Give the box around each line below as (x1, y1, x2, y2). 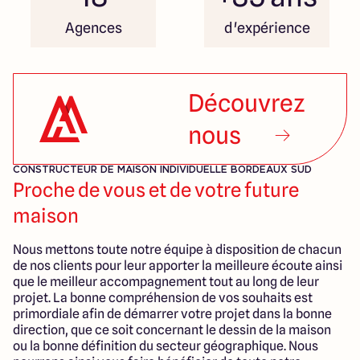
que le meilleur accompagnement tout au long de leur (13, 274, 319, 290)
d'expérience (223, 19, 310, 37)
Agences (64, 19, 122, 37)
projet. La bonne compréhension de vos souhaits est (13, 290, 313, 306)
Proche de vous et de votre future (13, 178, 299, 202)
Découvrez (188, 88, 305, 118)
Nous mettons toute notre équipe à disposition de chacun (13, 242, 342, 258)
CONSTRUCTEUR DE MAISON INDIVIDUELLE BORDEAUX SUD (13, 165, 312, 175)
